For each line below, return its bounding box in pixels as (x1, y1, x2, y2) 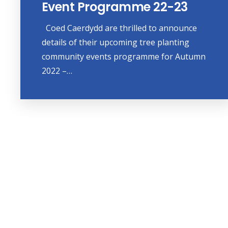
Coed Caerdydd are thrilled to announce (41, 22, 197, 34)
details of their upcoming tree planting (41, 37, 189, 48)
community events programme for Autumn (41, 51, 206, 63)
